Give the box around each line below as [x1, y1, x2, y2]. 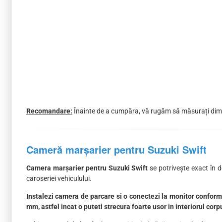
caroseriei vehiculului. [26, 174, 92, 183]
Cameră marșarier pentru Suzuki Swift [26, 142, 207, 157]
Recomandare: [26, 107, 72, 115]
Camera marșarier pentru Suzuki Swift [26, 164, 148, 172]
